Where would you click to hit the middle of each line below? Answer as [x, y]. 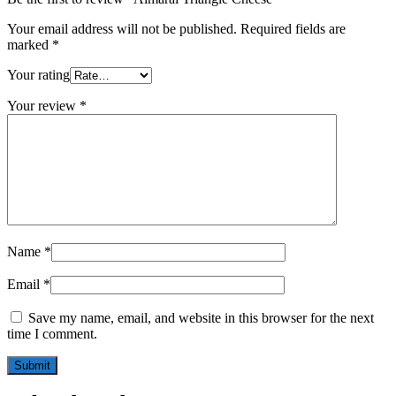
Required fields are [293, 28]
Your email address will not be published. [122, 28]
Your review [43, 105]
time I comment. [52, 333]
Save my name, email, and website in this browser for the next [201, 317]
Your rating [38, 74]
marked [30, 44]
